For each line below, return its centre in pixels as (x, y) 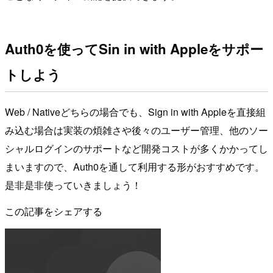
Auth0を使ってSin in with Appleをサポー (134, 49)
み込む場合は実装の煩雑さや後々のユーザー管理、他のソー (136, 130)
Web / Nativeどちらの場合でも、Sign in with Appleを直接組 (135, 112)
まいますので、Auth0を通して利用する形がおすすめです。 (135, 166)
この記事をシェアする (54, 211)
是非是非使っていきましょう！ (73, 185)
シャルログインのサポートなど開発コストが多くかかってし (136, 148)
